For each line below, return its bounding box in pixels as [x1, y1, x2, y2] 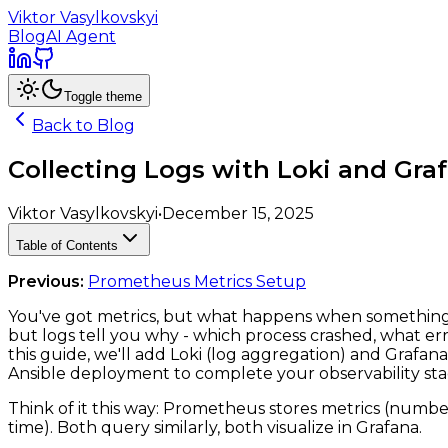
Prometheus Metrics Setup [88, 271, 306, 291]
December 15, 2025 [162, 203, 314, 223]
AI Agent [46, 27, 116, 46]
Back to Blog [32, 116, 135, 135]
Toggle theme [64, 89, 142, 104]
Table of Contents [16, 237, 118, 253]
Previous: [8, 271, 84, 291]
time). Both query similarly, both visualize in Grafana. [8, 417, 422, 437]
